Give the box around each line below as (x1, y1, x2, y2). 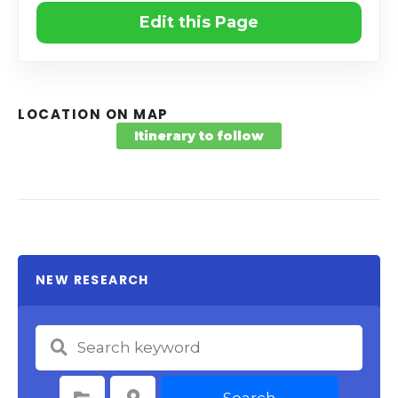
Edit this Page (139, 12, 259, 32)
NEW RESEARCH (36, 270, 149, 289)
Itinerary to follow (134, 127, 264, 144)
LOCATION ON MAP (18, 104, 169, 123)
